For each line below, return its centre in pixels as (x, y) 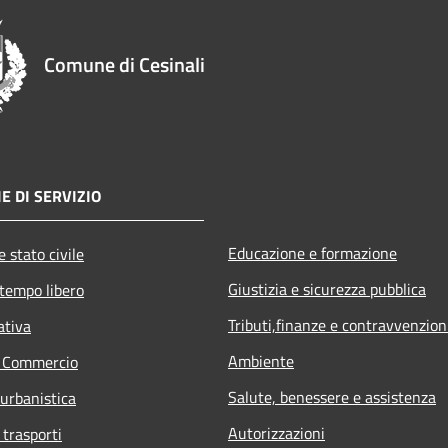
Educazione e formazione (312, 252)
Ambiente (261, 360)
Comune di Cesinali (124, 64)
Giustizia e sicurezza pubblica (327, 288)
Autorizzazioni (276, 432)
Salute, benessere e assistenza (332, 396)
